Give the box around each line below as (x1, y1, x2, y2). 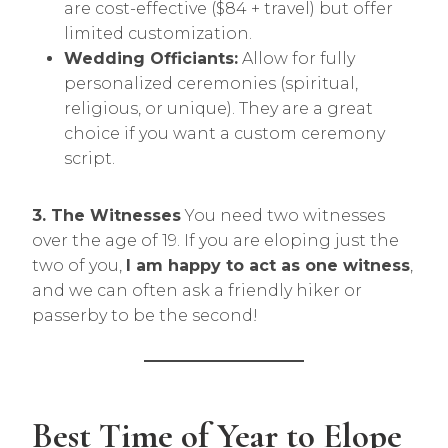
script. (64, 149, 115, 168)
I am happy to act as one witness (126, 256, 410, 275)
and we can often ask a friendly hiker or (32, 281, 362, 300)
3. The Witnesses (32, 206, 181, 225)
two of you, (32, 256, 126, 275)
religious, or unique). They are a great (64, 99, 373, 118)
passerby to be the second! (32, 306, 258, 325)
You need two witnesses (181, 206, 385, 225)
